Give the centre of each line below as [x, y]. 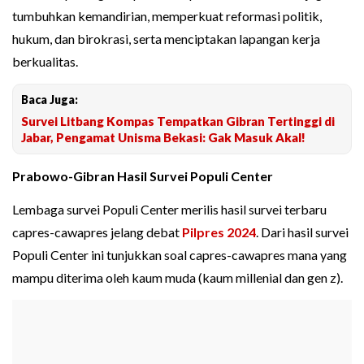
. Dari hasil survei [302, 232]
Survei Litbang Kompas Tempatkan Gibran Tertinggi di [178, 121]
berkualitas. [45, 62]
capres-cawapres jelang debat [97, 232]
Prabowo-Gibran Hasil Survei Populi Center [143, 176]
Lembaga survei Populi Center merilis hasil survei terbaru [169, 210]
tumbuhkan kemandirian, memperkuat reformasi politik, [167, 16]
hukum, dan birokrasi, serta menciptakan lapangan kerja [166, 39]
